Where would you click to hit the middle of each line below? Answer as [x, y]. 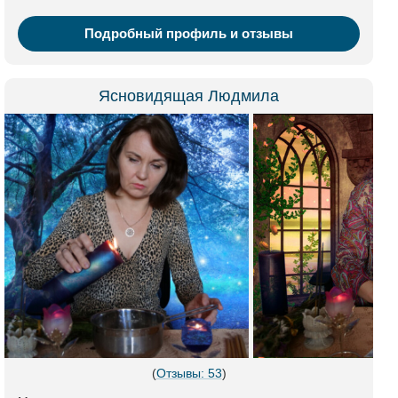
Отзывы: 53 [189, 373]
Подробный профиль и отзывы [189, 33]
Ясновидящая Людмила [189, 96]
